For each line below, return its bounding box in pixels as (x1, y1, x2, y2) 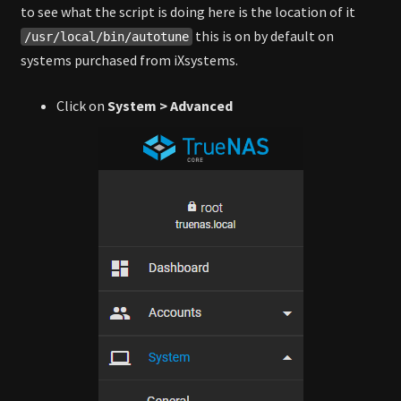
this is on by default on (192, 27, 334, 46)
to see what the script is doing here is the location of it (21, 3, 355, 21)
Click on (56, 97, 107, 115)
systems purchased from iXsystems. (21, 51, 238, 70)
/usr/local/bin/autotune (24, 30, 189, 45)
